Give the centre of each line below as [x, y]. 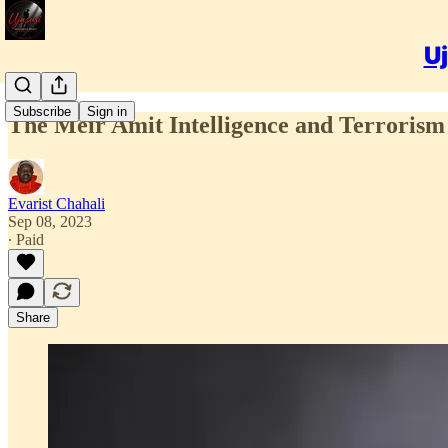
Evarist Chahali [56, 203]
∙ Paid [26, 239]
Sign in [107, 111]
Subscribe [42, 111]
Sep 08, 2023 [50, 221]
